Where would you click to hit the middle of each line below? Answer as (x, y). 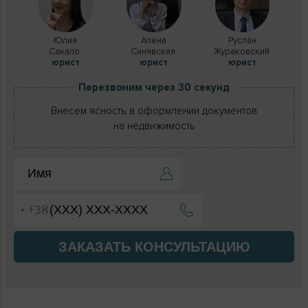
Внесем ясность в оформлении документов (154, 110)
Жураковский (242, 51)
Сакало (66, 51)
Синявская (154, 51)
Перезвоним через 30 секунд (154, 87)
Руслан (243, 40)
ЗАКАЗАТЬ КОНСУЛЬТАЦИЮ (154, 246)
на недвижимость (154, 125)
